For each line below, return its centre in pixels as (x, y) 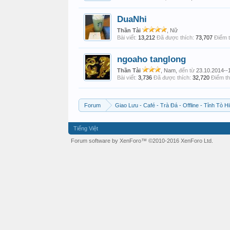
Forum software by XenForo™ (110, 141)
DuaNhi (132, 19)
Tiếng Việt (86, 128)
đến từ (187, 70)
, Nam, (170, 70)
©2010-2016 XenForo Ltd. (181, 141)
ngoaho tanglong (151, 59)
